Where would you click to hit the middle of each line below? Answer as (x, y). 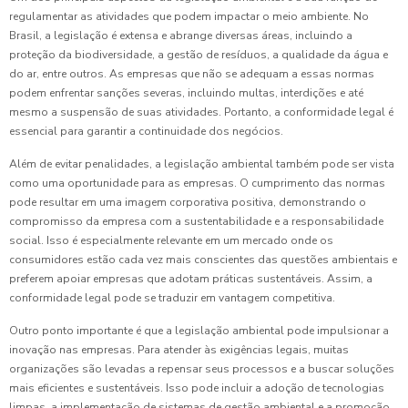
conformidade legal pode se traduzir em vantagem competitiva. (172, 298)
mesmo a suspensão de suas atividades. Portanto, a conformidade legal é (201, 112)
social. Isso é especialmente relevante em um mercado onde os (171, 241)
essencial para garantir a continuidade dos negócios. (146, 132)
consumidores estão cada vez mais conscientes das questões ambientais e (203, 260)
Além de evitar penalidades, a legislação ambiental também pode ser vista (202, 164)
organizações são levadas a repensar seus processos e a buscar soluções (202, 369)
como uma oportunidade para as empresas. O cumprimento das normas (197, 184)
